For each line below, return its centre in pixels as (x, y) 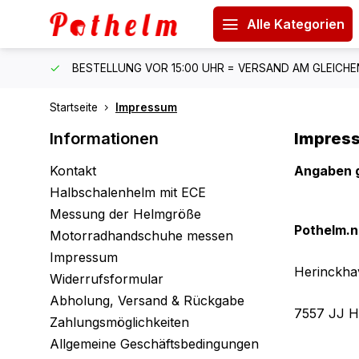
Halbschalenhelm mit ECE (128, 192)
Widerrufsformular (107, 279)
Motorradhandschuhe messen (141, 236)
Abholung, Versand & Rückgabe (147, 301)
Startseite (74, 107)
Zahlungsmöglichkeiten (119, 322)
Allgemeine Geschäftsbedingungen (154, 344)
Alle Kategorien (295, 24)
